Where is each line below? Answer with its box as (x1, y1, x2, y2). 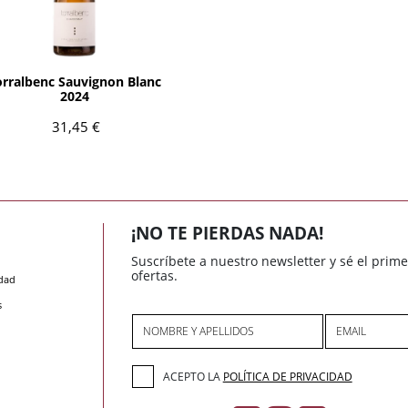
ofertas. (131, 267, 178, 285)
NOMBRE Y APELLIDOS (143, 323, 255, 340)
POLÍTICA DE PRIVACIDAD (222, 369, 352, 385)
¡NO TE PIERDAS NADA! (131, 221, 323, 246)
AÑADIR (53, 36, 96, 52)
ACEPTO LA (162, 369, 223, 385)
